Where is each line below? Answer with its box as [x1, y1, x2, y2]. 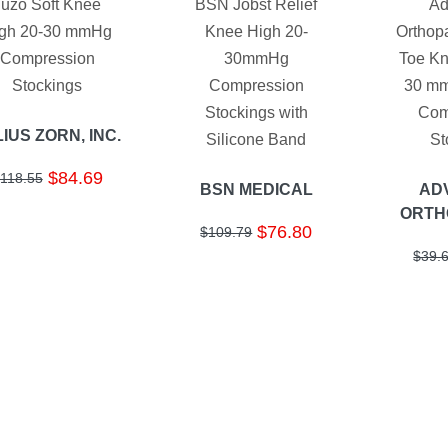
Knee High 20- [204, 23, 308, 41]
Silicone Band [206, 131, 307, 149]
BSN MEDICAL [199, 181, 313, 199]
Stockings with [204, 104, 308, 122]
